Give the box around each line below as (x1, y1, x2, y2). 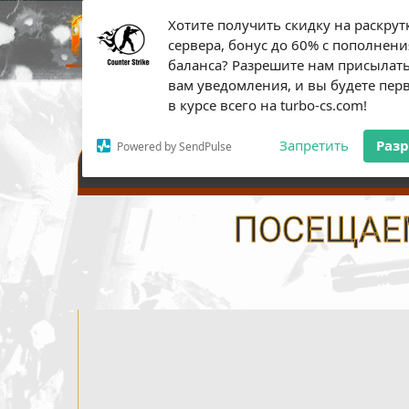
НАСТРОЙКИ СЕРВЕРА (173, 155, 344, 174)
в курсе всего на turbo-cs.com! (168, 96, 367, 114)
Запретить (279, 136, 349, 154)
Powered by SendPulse (117, 138, 232, 154)
